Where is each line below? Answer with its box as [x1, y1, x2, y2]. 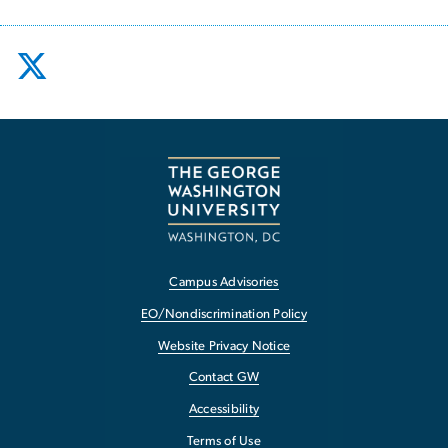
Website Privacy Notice [157, 339, 291, 353]
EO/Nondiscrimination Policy [141, 307, 307, 321]
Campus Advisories [169, 276, 279, 290]
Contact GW [188, 371, 260, 385]
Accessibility [188, 403, 260, 417]
